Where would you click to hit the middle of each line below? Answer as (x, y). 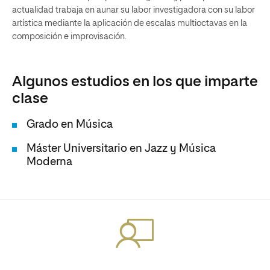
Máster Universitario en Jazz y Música (121, 149)
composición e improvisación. (69, 37)
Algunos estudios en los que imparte (135, 82)
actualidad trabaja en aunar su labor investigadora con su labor (133, 10)
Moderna (49, 162)
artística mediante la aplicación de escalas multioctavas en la (130, 24)
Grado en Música (70, 125)
